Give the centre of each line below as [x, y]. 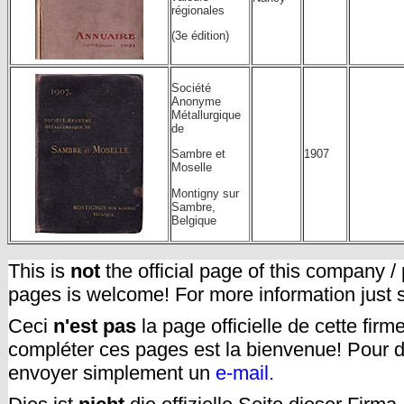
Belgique [194, 220]
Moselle [192, 168]
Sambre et [198, 154]
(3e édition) [200, 35]
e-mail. [245, 373]
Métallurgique [206, 115]
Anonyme [196, 101]
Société [191, 88]
